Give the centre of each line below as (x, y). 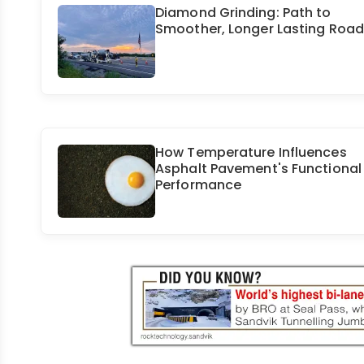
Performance (199, 185)
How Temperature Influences (251, 153)
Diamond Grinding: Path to (243, 13)
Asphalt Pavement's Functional (258, 169)
